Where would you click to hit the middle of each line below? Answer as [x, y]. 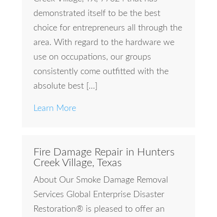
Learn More [54, 109]
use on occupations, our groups [92, 57]
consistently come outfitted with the [101, 72]
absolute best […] [65, 86]
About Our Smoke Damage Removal [101, 180]
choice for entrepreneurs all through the [108, 28]
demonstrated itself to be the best [97, 14]
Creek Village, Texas [77, 163]
